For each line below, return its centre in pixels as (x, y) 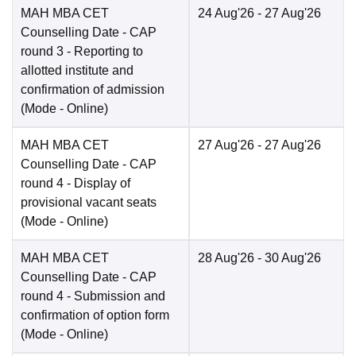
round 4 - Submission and (93, 296)
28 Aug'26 (226, 258)
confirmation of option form (95, 315)
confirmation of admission (93, 90)
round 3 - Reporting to (82, 52)
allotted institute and (77, 71)
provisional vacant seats (89, 203)
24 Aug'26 (226, 14)
